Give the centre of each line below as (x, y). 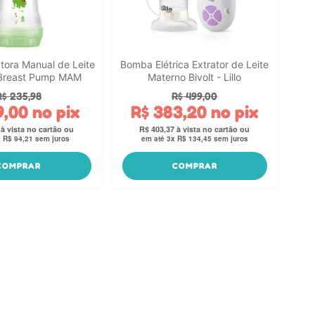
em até (154, 139)
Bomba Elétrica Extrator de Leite (195, 64)
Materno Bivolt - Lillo (195, 77)
